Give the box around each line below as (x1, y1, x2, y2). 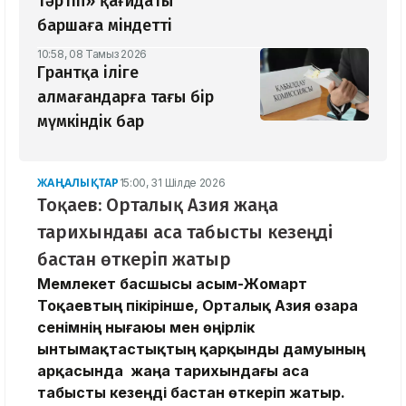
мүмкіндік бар (37, 111, 144, 132)
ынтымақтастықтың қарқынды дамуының (37, 340, 365, 359)
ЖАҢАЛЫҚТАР (37, 175, 120, 191)
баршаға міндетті (37, 15, 172, 36)
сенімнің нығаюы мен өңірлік (37, 318, 255, 337)
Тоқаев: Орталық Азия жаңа (37, 194, 278, 217)
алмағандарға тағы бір (37, 87, 214, 108)
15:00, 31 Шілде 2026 (119, 176, 226, 190)
